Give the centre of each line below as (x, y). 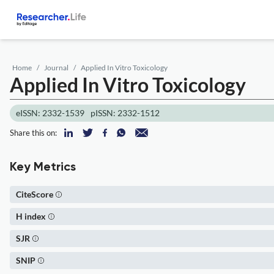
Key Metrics (43, 168)
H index (31, 216)
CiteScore (35, 194)
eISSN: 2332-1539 (50, 113)
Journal (56, 68)
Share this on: (33, 133)
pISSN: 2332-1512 (125, 113)
